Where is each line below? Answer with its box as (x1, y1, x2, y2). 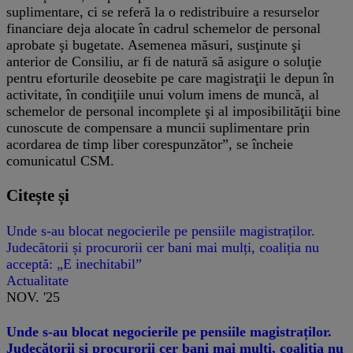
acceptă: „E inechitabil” (6, 255, 142, 272)
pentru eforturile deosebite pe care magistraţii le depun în (6, 70, 334, 87)
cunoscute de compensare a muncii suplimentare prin (6, 120, 310, 136)
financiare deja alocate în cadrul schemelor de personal (6, 20, 321, 37)
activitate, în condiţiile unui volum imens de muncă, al (6, 87, 319, 103)
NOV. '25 (6, 288, 60, 305)
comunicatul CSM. (6, 153, 114, 169)
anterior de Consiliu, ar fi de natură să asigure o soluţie (6, 54, 321, 70)
